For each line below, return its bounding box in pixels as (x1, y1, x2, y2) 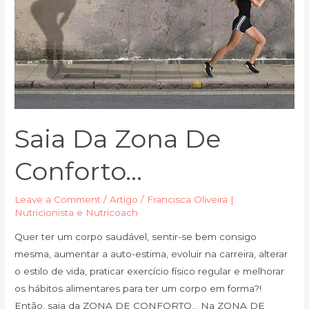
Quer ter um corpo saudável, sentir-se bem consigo (14, 231, 257, 243)
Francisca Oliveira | (147, 193, 235, 205)
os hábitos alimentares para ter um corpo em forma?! (14, 283, 262, 295)
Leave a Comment (14, 193, 101, 205)
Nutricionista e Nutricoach (14, 206, 139, 218)
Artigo (110, 193, 139, 205)
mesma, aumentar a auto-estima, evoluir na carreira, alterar (14, 248, 288, 260)
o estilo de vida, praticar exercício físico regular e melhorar (14, 266, 285, 277)
